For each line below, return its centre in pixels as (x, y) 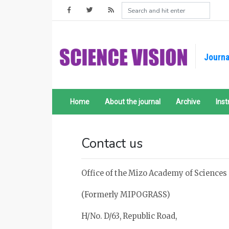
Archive (188, 102)
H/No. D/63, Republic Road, (129, 216)
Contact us (112, 144)
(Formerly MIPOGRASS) (126, 195)
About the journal (133, 102)
